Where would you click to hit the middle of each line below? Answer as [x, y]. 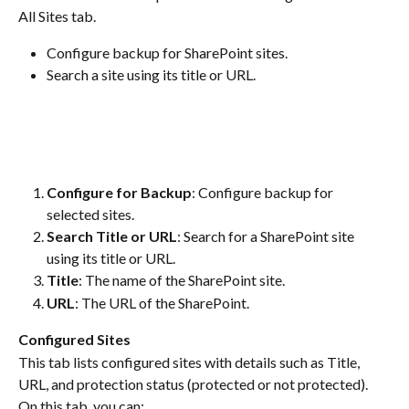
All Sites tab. [57, 16]
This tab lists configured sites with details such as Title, [190, 362]
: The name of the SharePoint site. [182, 280]
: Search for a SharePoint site [267, 236]
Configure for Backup [119, 193]
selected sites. [90, 215]
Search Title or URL [112, 236]
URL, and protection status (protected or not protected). [194, 383]
